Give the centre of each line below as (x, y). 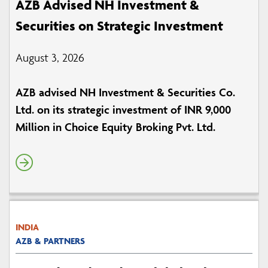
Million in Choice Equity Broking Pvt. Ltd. (115, 127)
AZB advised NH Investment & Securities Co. (125, 92)
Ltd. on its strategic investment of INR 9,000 (123, 110)
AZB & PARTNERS (50, 241)
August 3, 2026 (50, 58)
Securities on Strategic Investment (119, 26)
